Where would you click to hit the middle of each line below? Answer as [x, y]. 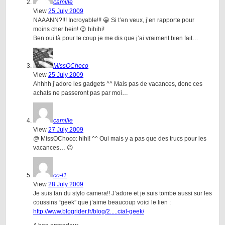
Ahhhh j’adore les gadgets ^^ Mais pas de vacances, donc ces [118, 84]
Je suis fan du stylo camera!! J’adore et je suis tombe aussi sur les [123, 193]
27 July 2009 [66, 130]
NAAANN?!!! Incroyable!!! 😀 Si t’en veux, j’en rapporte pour [114, 20]
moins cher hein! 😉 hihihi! [69, 29]
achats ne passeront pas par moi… [81, 93]
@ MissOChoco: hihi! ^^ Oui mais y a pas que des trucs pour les [120, 139]
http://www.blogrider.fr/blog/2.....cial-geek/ [89, 211]
